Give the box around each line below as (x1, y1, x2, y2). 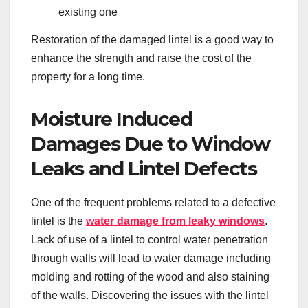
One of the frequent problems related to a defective (31, 197, 276, 209)
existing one (58, 6, 118, 19)
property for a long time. (31, 71, 145, 83)
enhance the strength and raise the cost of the (31, 52, 252, 65)
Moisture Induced (31, 107, 192, 131)
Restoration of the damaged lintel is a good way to (31, 34, 274, 46)
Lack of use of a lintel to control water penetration (31, 234, 268, 246)
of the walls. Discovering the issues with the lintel (31, 289, 269, 302)
